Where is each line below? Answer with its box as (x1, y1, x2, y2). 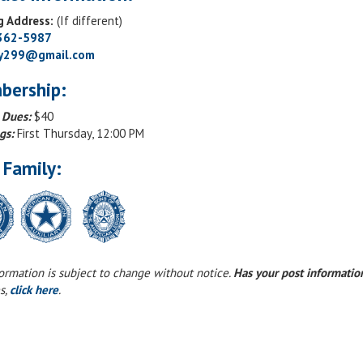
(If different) (53, 13, 122, 28)
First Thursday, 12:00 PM (14, 126, 144, 141)
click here (10, 282, 58, 297)
